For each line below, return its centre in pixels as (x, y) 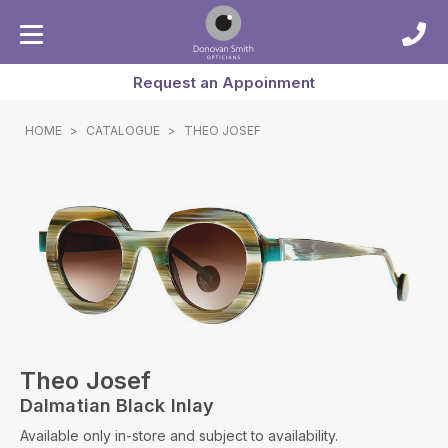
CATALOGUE (123, 130)
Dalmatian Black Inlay (117, 405)
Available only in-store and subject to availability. (179, 435)
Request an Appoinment (224, 82)
